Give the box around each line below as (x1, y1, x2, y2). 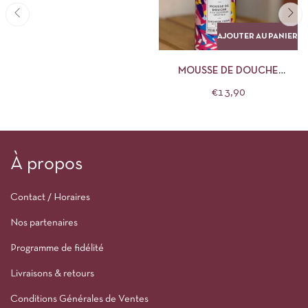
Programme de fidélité (10, 243, 104, 253)
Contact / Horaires (10, 192, 90, 202)
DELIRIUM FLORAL (186, 80, 271, 90)
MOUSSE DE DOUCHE (178, 66, 278, 76)
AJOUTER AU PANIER (217, 33, 298, 40)
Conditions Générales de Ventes (10, 294, 148, 304)
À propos (10, 155, 82, 173)
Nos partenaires (10, 218, 78, 228)
